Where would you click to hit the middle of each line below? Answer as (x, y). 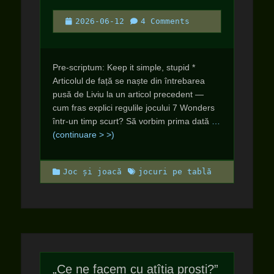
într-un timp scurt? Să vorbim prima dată (132, 121)
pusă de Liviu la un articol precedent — (128, 94)
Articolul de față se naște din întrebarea (129, 81)
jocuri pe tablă (175, 172)
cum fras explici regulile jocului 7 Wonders (134, 108)
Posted (80, 20)
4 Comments (165, 21)
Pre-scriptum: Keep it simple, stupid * (124, 67)
